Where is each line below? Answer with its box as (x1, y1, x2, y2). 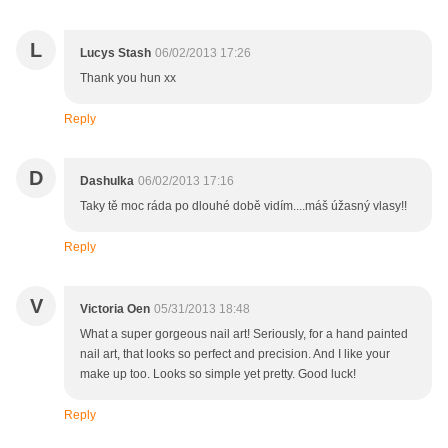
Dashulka (80, 174, 134, 189)
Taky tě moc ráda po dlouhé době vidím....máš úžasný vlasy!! (80, 199, 407, 214)
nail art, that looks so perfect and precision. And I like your (80, 347, 390, 362)
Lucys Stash (80, 46, 151, 61)
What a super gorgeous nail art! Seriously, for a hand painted (80, 327, 408, 342)
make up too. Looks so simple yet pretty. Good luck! (80, 367, 356, 382)
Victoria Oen (80, 302, 150, 317)
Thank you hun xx (80, 71, 176, 86)
